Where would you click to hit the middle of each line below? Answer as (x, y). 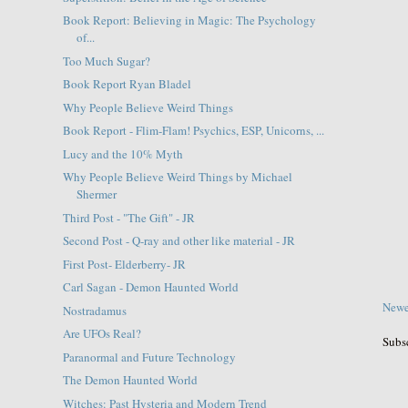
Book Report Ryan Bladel (127, 84)
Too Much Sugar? (106, 61)
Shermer (96, 194)
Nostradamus (94, 310)
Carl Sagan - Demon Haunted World (150, 287)
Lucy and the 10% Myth (122, 153)
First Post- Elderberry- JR (124, 264)
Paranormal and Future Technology (149, 357)
